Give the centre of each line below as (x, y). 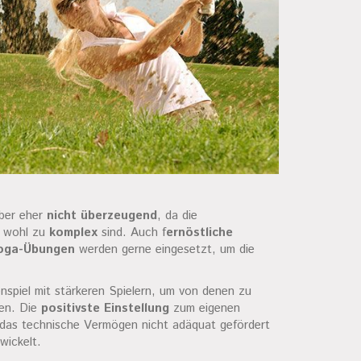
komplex (73, 233)
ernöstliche (199, 233)
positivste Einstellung (105, 309)
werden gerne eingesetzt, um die (165, 250)
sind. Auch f (132, 233)
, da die (177, 216)
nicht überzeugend (102, 216)
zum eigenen (205, 309)
